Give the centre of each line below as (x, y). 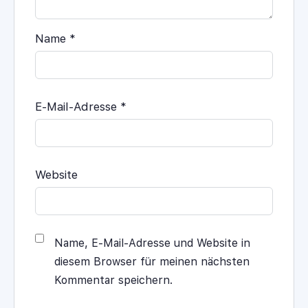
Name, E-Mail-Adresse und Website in (152, 243)
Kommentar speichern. (113, 280)
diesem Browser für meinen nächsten (152, 261)
